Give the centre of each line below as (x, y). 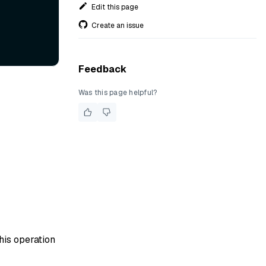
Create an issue (118, 25)
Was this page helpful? (118, 93)
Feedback (102, 69)
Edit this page (115, 7)
